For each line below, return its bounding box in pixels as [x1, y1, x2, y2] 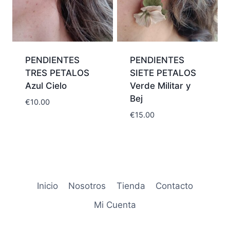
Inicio [36, 181, 58, 191]
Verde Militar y [129, 81, 191, 91]
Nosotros [68, 181, 106, 191]
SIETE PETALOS [129, 68, 196, 79]
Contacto [156, 181, 194, 191]
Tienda [116, 181, 145, 191]
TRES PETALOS [25, 68, 89, 79]
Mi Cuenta [94, 200, 136, 210]
